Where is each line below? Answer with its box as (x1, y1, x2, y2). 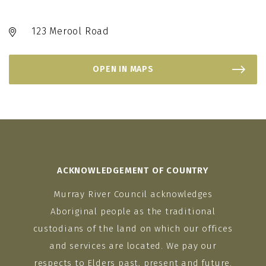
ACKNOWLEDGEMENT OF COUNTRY (57, 165, 209, 176)
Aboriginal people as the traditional (50, 206, 216, 217)
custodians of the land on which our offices (33, 223, 233, 235)
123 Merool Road (31, 26, 109, 37)
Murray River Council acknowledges (53, 189, 213, 200)
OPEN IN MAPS (93, 64, 154, 75)
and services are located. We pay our (49, 240, 217, 252)
